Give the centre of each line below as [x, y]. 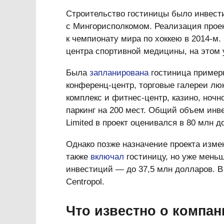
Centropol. [85, 182]
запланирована [119, 73]
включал [107, 157]
